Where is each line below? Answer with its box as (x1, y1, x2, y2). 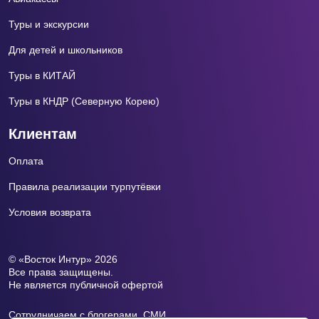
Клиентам (9, 126, 77, 142)
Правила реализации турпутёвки (9, 181, 161, 193)
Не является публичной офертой (9, 279, 163, 291)
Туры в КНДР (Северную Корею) (9, 95, 159, 108)
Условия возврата (9, 206, 91, 219)
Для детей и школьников (9, 44, 122, 56)
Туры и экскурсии (9, 19, 89, 31)
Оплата (9, 155, 43, 167)
